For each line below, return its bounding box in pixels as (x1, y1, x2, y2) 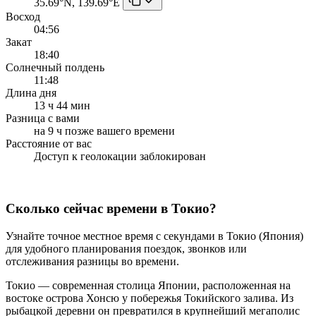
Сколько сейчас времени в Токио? (6, 201, 217, 217)
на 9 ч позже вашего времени (34, 124, 175, 137)
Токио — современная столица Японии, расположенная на (6, 279, 291, 292)
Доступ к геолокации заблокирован (34, 150, 206, 162)
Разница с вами (6, 111, 80, 124)
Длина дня (6, 86, 56, 99)
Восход (6, 10, 40, 23)
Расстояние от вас (6, 137, 92, 150)
